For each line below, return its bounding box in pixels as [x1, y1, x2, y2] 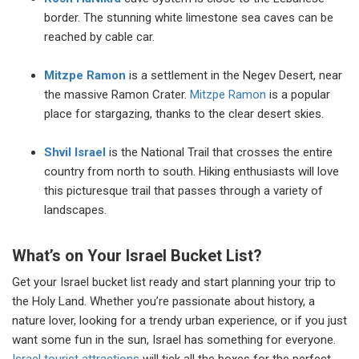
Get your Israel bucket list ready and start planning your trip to [12, 275, 336, 290]
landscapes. [44, 203, 107, 218]
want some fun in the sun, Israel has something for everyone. [12, 333, 336, 348]
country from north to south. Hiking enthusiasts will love [44, 164, 339, 179]
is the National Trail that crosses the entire [109, 145, 333, 160]
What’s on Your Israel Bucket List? [12, 246, 262, 266]
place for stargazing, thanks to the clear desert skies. [44, 107, 324, 122]
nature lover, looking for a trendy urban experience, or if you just [12, 313, 347, 329]
